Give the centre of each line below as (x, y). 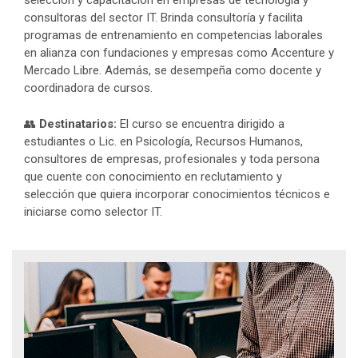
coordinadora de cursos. (88, 88)
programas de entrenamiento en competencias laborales (173, 35)
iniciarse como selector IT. (93, 211)
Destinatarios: (78, 123)
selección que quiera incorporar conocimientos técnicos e (177, 194)
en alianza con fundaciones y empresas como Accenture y (179, 53)
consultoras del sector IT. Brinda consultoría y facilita (163, 18)
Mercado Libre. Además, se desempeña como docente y (173, 70)
